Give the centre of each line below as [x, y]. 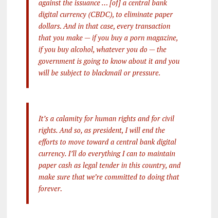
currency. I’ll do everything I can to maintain [107, 153]
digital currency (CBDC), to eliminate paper [105, 14]
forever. [50, 188]
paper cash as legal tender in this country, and [109, 165]
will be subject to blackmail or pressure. [99, 72]
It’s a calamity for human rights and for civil [106, 118]
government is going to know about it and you [109, 61]
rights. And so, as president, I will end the [101, 130]
